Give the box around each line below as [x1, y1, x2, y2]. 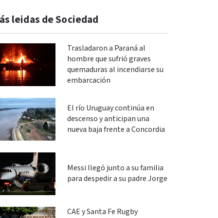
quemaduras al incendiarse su [67, 65, 163, 75]
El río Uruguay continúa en [67, 103, 154, 113]
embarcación [67, 75, 110, 86]
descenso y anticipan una [67, 113, 149, 124]
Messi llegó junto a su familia [67, 163, 163, 173]
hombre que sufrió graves [67, 54, 151, 64]
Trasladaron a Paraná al [67, 43, 145, 54]
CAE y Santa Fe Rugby [67, 206, 138, 217]
